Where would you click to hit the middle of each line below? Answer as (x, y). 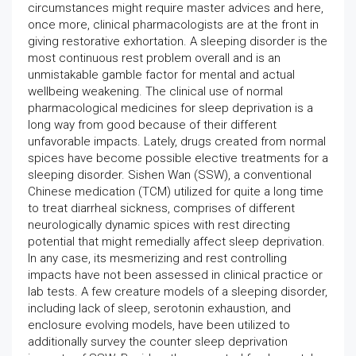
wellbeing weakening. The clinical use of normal (155, 91)
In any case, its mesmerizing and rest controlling (157, 258)
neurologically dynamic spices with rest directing (159, 225)
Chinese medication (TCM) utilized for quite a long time (176, 192)
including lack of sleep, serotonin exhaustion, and (159, 308)
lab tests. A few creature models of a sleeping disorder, (178, 292)
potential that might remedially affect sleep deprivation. (176, 242)
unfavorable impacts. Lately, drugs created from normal (177, 141)
